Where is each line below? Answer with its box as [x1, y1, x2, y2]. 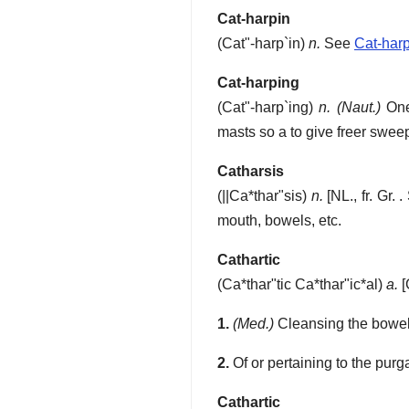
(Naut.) [336, 100, 381, 116]
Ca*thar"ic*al [291, 277, 378, 293]
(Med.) [233, 316, 274, 332]
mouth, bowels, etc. [217, 213, 341, 229]
